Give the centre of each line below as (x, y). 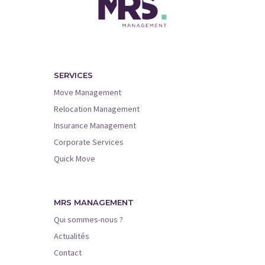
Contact (68, 253)
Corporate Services (89, 142)
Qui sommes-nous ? (89, 219)
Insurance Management (95, 125)
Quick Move (75, 159)
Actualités (72, 236)
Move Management (88, 92)
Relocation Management (97, 109)
